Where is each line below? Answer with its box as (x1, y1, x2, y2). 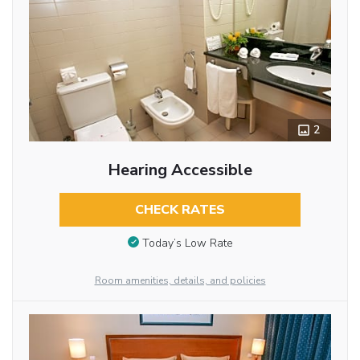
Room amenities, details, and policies (94, 274, 266, 287)
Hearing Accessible (107, 159, 252, 182)
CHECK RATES (134, 201, 225, 219)
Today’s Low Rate (141, 235, 233, 251)
